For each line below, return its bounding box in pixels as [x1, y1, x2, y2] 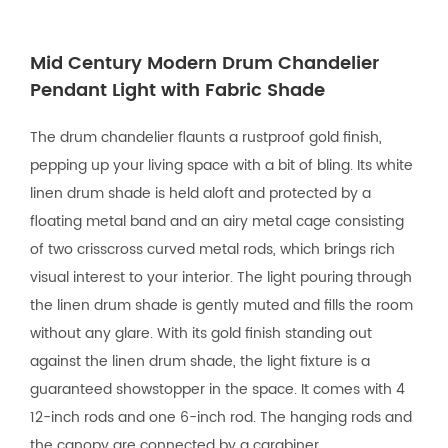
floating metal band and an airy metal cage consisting [30, 209, 404, 233]
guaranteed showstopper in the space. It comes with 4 [30, 377, 405, 401]
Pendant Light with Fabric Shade [30, 75, 325, 105]
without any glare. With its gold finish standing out [30, 321, 372, 345]
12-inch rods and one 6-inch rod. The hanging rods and [30, 405, 412, 429]
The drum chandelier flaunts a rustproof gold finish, [30, 125, 382, 149]
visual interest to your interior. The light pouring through [30, 265, 412, 289]
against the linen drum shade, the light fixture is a [30, 349, 370, 373]
